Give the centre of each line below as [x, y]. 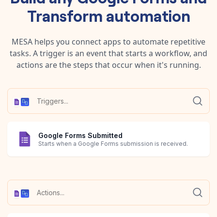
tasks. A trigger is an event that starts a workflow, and [108, 53]
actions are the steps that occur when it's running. [108, 65]
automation [148, 15]
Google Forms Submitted [80, 136]
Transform [66, 15]
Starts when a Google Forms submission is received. [113, 144]
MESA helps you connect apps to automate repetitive [108, 41]
